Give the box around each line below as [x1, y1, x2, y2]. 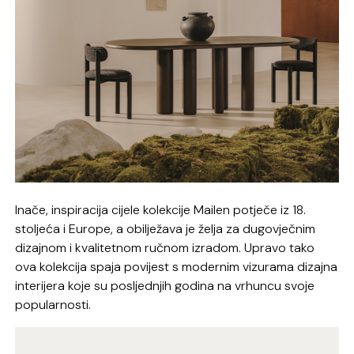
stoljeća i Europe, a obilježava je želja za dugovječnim [15, 220, 316, 238]
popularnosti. [15, 296, 92, 314]
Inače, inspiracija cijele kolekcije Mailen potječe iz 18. [15, 201, 307, 219]
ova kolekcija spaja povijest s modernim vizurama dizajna [15, 258, 338, 276]
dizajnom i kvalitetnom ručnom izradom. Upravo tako [15, 239, 315, 257]
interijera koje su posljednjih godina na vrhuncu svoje [15, 277, 315, 295]
